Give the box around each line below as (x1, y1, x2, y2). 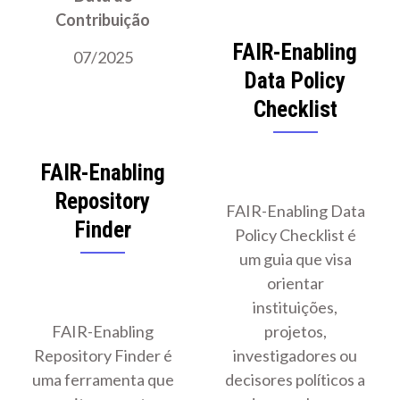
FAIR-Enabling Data (225, 201, 365, 221)
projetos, (263, 321, 327, 342)
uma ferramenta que (31, 370, 174, 390)
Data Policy (245, 68, 346, 95)
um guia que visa (238, 249, 352, 270)
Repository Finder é (33, 346, 172, 366)
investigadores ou (233, 346, 358, 366)
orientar (266, 273, 324, 294)
